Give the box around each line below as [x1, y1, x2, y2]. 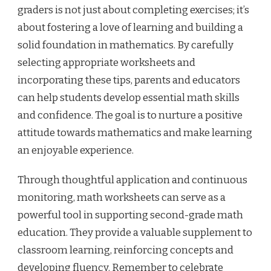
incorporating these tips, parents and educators [18, 74, 240, 87]
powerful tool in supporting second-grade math [18, 209, 243, 222]
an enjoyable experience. [18, 144, 134, 157]
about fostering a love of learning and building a [18, 21, 243, 34]
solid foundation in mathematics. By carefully [18, 39, 233, 52]
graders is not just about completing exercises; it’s [18, 4, 249, 17]
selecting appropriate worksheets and [18, 56, 195, 70]
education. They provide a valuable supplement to [18, 226, 252, 240]
